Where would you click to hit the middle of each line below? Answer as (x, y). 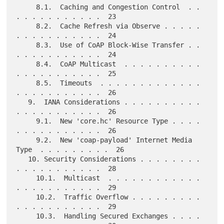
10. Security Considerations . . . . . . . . (22, 159)
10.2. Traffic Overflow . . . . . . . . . (26, 197)
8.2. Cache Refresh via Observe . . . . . (26, 26)
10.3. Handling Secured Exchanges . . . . (26, 216)
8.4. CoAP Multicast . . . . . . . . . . (26, 64)
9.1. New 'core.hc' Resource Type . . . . (26, 121)
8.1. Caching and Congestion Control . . (26, 7)
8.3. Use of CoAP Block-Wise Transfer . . (26, 45)
